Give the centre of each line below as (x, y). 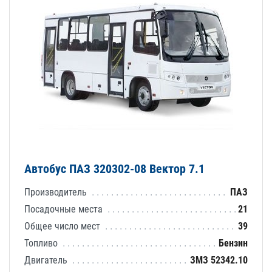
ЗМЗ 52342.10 (219, 260)
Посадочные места (65, 209)
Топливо (42, 243)
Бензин (233, 243)
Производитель (57, 192)
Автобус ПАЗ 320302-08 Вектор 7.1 (114, 168)
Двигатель (47, 260)
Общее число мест (63, 226)
